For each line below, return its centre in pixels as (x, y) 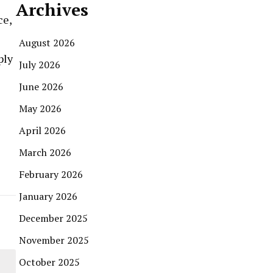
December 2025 (53, 218)
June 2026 (41, 87)
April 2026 (42, 131)
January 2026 (48, 197)
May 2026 (40, 109)
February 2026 (51, 175)
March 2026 (45, 153)
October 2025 (49, 262)
